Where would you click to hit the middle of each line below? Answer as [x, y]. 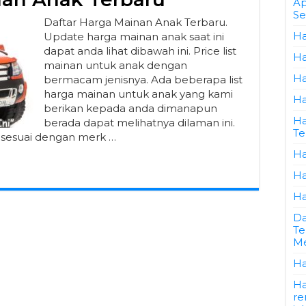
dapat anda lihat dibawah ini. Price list [140, 51]
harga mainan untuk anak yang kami [138, 94]
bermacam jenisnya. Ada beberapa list [143, 80]
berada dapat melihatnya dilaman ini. [139, 123]
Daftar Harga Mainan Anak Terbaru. [136, 22]
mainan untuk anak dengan [115, 65]
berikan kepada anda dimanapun [130, 108]
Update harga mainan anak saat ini [134, 37]
